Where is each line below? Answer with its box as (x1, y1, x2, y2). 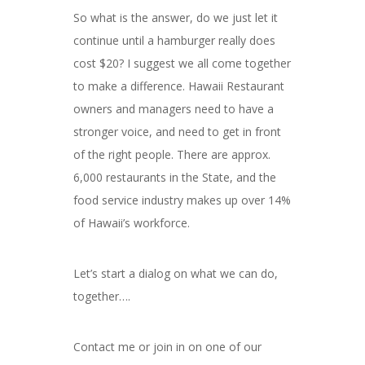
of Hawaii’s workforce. (73, 214, 190, 231)
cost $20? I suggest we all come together (73, 55, 291, 71)
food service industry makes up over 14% (73, 191, 291, 208)
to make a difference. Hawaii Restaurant (73, 77, 284, 94)
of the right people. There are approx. (73, 146, 270, 162)
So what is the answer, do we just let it (73, 9, 278, 25)
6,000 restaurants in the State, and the (73, 169, 276, 185)
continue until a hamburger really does (73, 32, 275, 48)
